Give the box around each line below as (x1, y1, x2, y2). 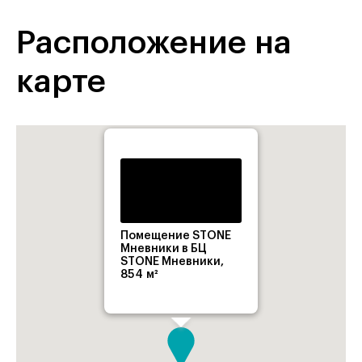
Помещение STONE (120, 230, 231, 242)
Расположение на (16, 27, 292, 59)
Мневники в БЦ (120, 243, 207, 255)
